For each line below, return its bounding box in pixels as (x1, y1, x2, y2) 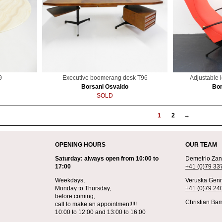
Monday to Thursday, (55, 185, 111, 192)
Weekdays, (55, 177, 85, 184)
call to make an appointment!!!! (55, 201, 137, 208)
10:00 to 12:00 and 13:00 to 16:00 (55, 209, 146, 216)
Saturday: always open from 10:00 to (55, 155, 159, 163)
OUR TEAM (185, 141, 217, 149)
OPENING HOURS (55, 141, 106, 149)
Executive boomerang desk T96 (62, 74, 148, 82)
